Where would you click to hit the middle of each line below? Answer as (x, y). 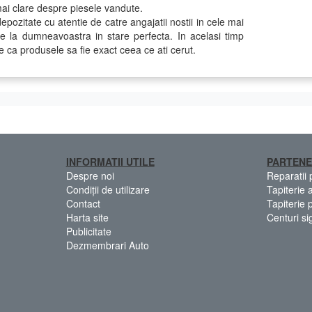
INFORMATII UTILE (110, 161)
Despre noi (90, 175)
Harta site (87, 217)
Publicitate (88, 231)
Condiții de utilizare (108, 189)
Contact (83, 203)
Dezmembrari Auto (107, 245)
